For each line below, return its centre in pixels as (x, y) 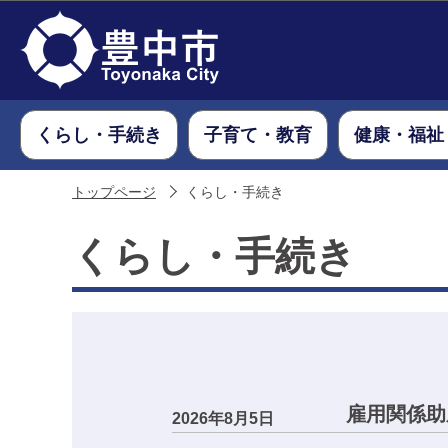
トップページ (114, 192)
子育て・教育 (258, 134)
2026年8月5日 (223, 418)
